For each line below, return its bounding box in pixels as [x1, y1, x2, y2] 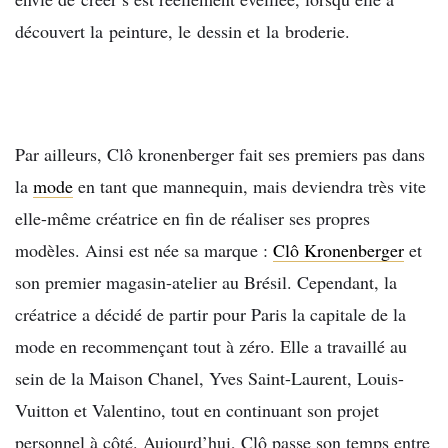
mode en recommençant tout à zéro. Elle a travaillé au [15, 334, 407, 359]
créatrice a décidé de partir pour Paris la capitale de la [15, 302, 406, 327]
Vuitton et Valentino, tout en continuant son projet [15, 398, 379, 423]
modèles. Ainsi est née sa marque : [15, 238, 273, 263]
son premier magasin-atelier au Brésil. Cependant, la [15, 270, 397, 295]
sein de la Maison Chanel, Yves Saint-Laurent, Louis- [15, 366, 404, 391]
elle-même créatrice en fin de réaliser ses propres [15, 206, 370, 231]
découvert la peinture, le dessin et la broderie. [15, 19, 350, 44]
